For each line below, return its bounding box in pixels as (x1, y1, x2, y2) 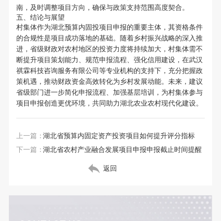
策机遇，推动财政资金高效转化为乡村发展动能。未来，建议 (16, 78, 203, 86)
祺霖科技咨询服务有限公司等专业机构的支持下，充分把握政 (16, 67, 203, 75)
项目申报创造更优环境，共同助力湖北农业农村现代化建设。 (16, 100, 203, 108)
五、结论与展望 (16, 14, 65, 22)
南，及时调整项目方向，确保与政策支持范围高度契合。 (16, 4, 189, 12)
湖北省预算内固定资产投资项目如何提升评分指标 (42, 132, 195, 140)
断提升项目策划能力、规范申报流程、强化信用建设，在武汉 (16, 56, 203, 64)
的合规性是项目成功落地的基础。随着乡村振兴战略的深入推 (16, 35, 203, 42)
